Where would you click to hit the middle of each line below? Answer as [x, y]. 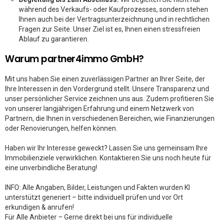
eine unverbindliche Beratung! [51, 168]
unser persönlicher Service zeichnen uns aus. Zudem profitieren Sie [110, 99]
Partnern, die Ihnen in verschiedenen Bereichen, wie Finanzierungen [110, 118]
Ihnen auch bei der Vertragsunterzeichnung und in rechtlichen [114, 19]
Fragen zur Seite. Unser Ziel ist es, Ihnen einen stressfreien [110, 29]
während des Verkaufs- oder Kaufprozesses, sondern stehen [113, 9]
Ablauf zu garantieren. [54, 39]
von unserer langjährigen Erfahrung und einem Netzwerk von [99, 109]
